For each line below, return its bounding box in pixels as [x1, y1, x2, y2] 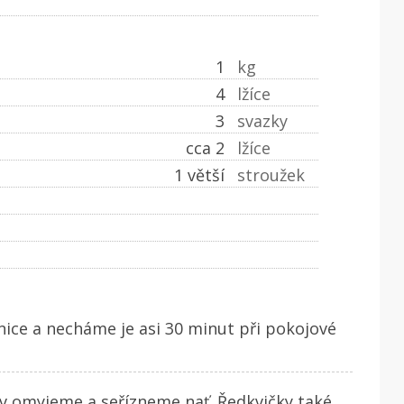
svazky [237, 109, 289, 132]
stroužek [237, 163, 306, 186]
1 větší [174, 163, 225, 186]
